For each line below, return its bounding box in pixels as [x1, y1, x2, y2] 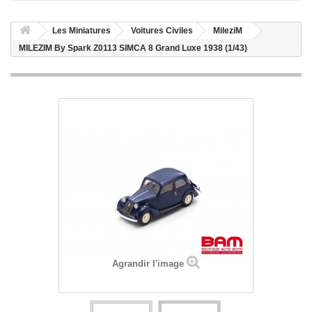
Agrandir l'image [112, 258, 184, 270]
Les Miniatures [52, 26, 111, 36]
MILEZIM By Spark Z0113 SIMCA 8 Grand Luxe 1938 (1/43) [19, 43, 247, 54]
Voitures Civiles [131, 26, 193, 36]
